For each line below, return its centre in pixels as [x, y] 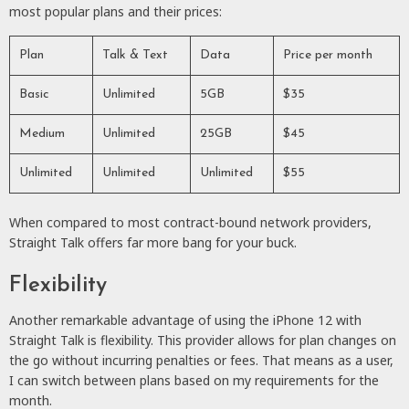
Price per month [328, 55]
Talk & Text [135, 55]
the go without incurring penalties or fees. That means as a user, [201, 360]
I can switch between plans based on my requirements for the [194, 380]
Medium [42, 133]
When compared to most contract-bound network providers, [190, 222]
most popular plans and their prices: [115, 11]
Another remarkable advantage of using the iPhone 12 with [185, 320]
